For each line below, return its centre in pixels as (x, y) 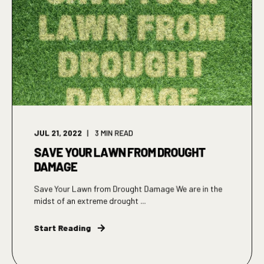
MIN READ (117, 133)
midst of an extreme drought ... (90, 201)
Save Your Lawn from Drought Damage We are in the (128, 189)
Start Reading (62, 228)
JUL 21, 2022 (58, 133)
